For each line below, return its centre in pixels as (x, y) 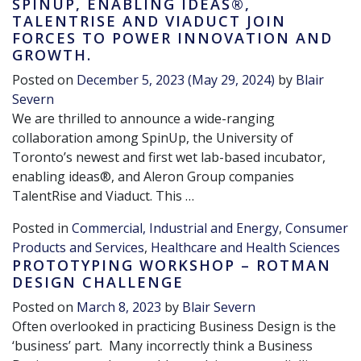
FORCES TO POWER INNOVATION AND (172, 38)
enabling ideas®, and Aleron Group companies (153, 177)
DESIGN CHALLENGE (98, 282)
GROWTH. (52, 55)
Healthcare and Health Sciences (245, 248)
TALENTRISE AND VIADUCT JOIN (149, 21)
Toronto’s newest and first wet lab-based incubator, (169, 158)
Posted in (42, 228)
